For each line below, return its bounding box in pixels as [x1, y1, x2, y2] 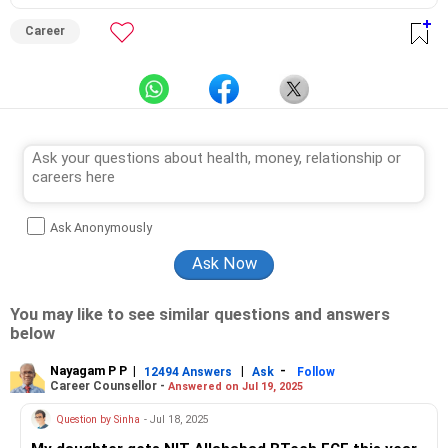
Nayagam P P [50, 363, 127, 378]
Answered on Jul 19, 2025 [168, 379, 303, 393]
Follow [297, 364, 335, 379]
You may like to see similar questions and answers [10, 305, 390, 324]
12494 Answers [144, 364, 232, 379]
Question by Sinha [56, 412, 140, 426]
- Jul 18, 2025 [144, 412, 209, 426]
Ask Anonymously [50, 220, 153, 235]
